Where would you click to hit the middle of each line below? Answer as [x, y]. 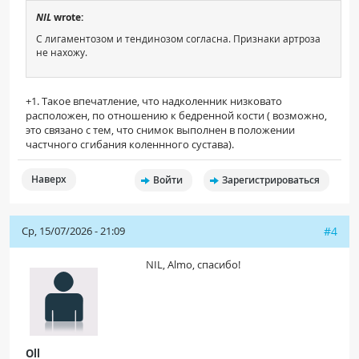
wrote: [67, 18]
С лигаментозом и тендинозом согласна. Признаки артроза [178, 39]
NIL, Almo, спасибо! [193, 265]
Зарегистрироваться [271, 180]
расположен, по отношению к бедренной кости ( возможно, [176, 116]
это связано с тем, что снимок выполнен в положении [160, 130]
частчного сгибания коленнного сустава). [130, 145]
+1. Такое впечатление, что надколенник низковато [154, 101]
